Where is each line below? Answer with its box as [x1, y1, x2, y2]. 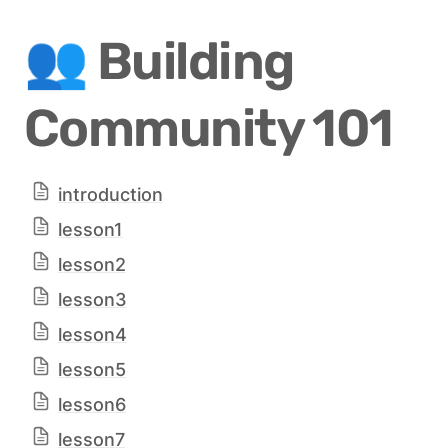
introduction [57, 184, 163, 206]
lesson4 [57, 324, 127, 346]
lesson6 [57, 394, 126, 416]
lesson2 [57, 254, 126, 276]
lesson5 [57, 359, 126, 381]
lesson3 [57, 289, 127, 311]
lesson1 [57, 219, 123, 241]
